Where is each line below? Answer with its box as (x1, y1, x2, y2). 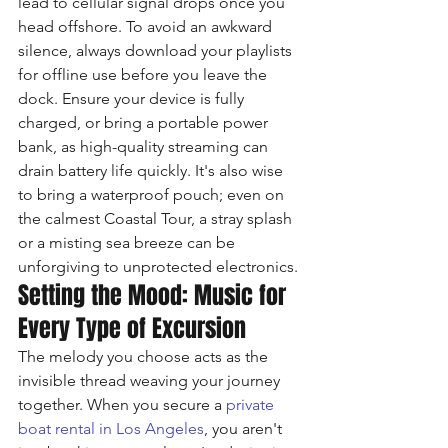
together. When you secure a (18, 395, 226, 414)
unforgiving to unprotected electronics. (18, 257, 298, 276)
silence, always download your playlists (18, 41, 296, 60)
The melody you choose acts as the (18, 347, 272, 366)
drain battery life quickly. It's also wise (18, 161, 287, 180)
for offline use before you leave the (18, 65, 271, 84)
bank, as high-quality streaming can (18, 137, 272, 156)
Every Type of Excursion (18, 311, 246, 346)
